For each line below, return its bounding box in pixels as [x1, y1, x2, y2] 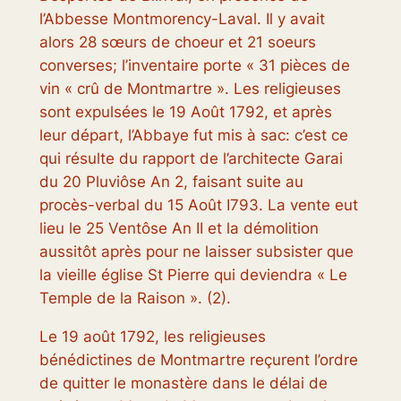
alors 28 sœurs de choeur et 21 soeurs [38, 33, 316, 52]
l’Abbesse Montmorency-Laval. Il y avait [38, 10, 325, 29]
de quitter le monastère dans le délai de [38, 373, 328, 392]
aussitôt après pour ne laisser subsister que [38, 243, 354, 261]
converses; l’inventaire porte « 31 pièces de [38, 56, 350, 75]
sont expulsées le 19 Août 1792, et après [38, 103, 332, 122]
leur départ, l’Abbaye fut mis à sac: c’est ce [38, 126, 348, 145]
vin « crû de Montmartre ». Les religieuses [38, 80, 341, 98]
